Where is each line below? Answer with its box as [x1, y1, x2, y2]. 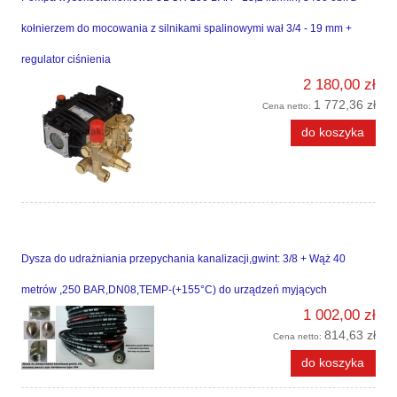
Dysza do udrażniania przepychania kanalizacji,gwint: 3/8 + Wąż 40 [21, 253, 346, 266]
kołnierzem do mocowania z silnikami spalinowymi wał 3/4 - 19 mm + [21, 22, 352, 35]
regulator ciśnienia [21, 53, 111, 66]
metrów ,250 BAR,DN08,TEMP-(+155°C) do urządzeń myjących [21, 284, 327, 297]
